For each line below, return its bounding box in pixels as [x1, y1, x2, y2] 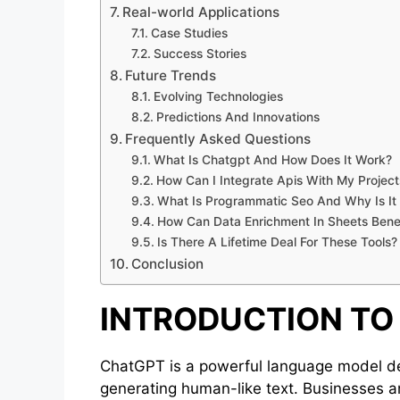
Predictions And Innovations [155, 109, 320, 124]
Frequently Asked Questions [125, 129, 312, 147]
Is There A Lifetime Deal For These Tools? [156, 234, 397, 249]
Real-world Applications [122, 3, 280, 21]
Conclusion [131, 254, 204, 272]
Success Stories [153, 46, 246, 61]
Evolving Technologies [153, 88, 283, 104]
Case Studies [150, 25, 228, 40]
